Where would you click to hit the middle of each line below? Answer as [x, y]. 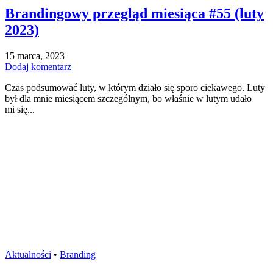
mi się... [20, 109]
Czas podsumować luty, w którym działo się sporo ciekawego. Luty [135, 87]
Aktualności [28, 254]
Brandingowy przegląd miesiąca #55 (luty [134, 13]
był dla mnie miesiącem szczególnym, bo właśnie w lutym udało [128, 98]
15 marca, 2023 [35, 55]
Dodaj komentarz [38, 66]
